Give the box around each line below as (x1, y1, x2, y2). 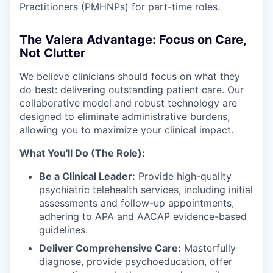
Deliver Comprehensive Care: (39, 241, 181, 254)
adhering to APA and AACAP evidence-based (39, 210, 247, 222)
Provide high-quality (135, 169, 232, 182)
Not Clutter (19, 45, 85, 60)
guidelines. (39, 223, 88, 236)
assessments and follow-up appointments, (39, 196, 234, 209)
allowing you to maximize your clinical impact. (19, 123, 233, 136)
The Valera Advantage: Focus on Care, (19, 32, 246, 47)
